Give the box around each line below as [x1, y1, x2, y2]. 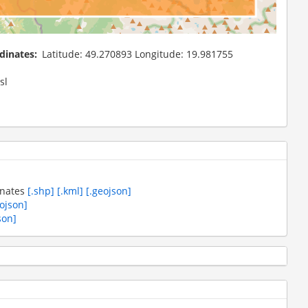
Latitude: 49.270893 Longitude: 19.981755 [42, 47, 233, 60]
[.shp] [27, 184, 54, 197]
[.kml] [57, 184, 83, 197]
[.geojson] [86, 184, 131, 197]
